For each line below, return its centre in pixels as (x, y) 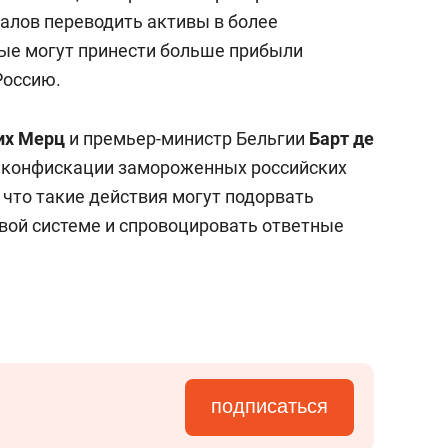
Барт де (341, 138)
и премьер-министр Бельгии (187, 138)
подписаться (269, 406)
